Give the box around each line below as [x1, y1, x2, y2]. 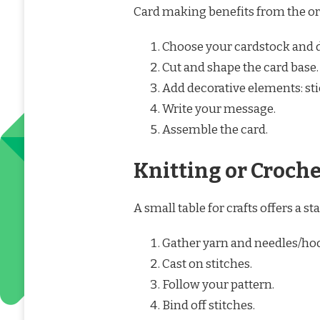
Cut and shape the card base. [161, 60, 319, 76]
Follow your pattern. [161, 276, 274, 292]
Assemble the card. [161, 122, 268, 138]
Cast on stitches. [161, 256, 252, 271]
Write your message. [161, 101, 276, 117]
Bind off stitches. [161, 297, 255, 313]
